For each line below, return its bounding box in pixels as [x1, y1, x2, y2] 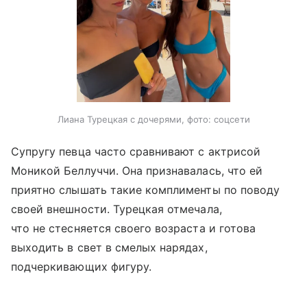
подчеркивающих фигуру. [11, 259, 152, 273]
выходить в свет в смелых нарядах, [11, 240, 208, 254]
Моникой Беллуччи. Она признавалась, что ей [11, 163, 263, 177]
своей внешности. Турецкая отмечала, [11, 201, 222, 216]
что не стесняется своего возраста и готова [11, 221, 256, 235]
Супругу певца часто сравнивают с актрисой [11, 144, 260, 158]
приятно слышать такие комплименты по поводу [11, 182, 280, 197]
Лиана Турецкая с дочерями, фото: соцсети [57, 113, 250, 125]
